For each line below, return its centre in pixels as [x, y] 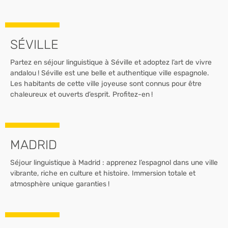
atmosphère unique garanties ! [60, 184]
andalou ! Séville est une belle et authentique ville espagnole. [110, 73]
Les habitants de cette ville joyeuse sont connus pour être [106, 83]
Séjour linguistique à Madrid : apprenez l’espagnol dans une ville [114, 162]
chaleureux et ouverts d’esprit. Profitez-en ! [81, 94]
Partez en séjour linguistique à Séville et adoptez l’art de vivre [111, 62]
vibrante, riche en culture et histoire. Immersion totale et [103, 173]
